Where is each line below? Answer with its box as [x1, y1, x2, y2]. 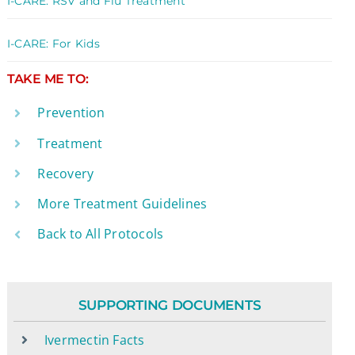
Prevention [37, 104, 105, 122]
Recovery [37, 164, 94, 182]
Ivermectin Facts [44, 330, 145, 349]
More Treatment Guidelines [37, 194, 208, 212]
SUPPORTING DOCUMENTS [78, 296, 261, 313]
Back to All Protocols [37, 225, 164, 243]
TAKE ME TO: [6, 71, 89, 87]
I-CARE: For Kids [6, 36, 100, 51]
